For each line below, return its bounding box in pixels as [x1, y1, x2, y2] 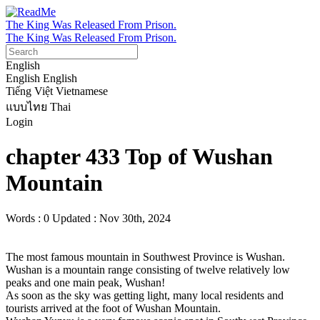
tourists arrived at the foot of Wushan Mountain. [6, 301, 221, 314]
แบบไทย [6, 101, 47, 113]
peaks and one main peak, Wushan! [6, 276, 165, 289]
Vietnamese [56, 85, 108, 97]
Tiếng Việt [6, 85, 53, 97]
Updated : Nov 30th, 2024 [52, 211, 171, 224]
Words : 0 [6, 211, 49, 224]
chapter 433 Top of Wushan [6, 144, 273, 170]
